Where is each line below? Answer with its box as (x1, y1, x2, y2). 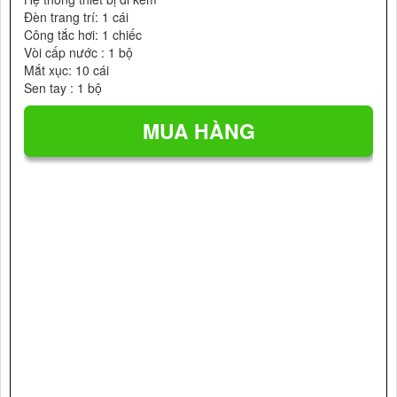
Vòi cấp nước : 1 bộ (24, 43, 133, 61)
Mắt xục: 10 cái (24, 61, 109, 79)
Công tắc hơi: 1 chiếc (24, 26, 142, 43)
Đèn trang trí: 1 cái (24, 8, 128, 26)
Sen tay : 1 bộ (24, 79, 102, 97)
